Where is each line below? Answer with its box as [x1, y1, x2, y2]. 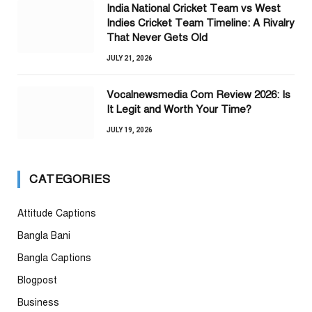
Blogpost [17, 274, 57, 287]
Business [17, 297, 59, 309]
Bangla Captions [17, 252, 91, 265]
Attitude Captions [17, 208, 96, 220]
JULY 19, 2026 [107, 126, 153, 134]
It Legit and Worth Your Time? [107, 103, 251, 116]
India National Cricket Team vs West [107, 2, 281, 15]
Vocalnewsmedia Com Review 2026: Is [107, 88, 290, 102]
